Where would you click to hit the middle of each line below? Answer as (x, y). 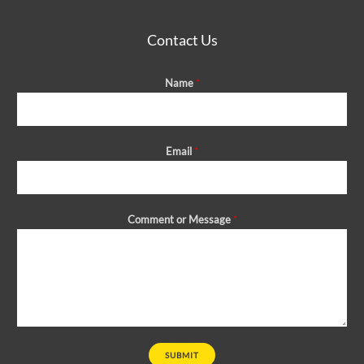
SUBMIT (182, 355)
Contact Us (182, 39)
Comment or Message (180, 219)
